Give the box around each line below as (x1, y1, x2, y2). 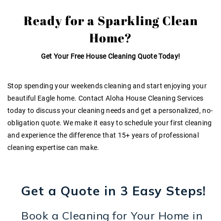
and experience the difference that (7, 131, 118, 140)
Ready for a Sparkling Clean (23, 12, 198, 29)
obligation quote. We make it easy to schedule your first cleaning (7, 119, 212, 127)
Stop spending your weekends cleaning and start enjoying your (7, 82, 207, 90)
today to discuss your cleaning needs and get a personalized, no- (7, 107, 213, 115)
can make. (65, 144, 100, 152)
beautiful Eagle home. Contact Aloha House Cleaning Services (7, 94, 204, 103)
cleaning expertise (7, 144, 65, 152)
